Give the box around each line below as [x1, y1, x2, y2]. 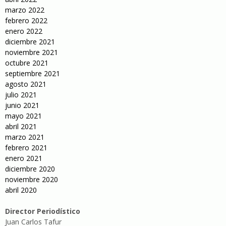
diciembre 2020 [5, 164, 55, 174]
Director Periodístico [5, 206, 80, 216]
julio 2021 [5, 90, 37, 99]
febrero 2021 [5, 143, 47, 152]
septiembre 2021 [5, 69, 60, 78]
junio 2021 [5, 100, 39, 110]
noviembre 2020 [5, 175, 58, 184]
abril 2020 [5, 185, 37, 195]
